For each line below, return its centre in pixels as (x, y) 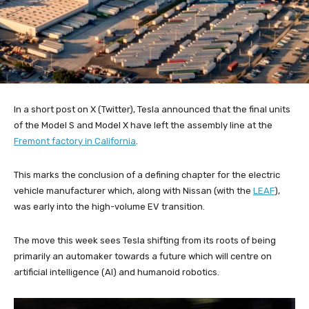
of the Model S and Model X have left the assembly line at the (143, 125)
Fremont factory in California (75, 141)
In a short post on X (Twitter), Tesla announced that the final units (152, 109)
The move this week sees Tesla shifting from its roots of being (145, 240)
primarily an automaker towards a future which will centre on (143, 256)
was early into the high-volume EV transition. (109, 206)
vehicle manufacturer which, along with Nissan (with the (133, 190)
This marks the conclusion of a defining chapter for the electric (147, 175)
